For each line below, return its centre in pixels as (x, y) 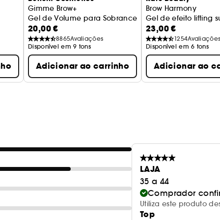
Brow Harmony (171, 8)
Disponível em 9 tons (59, 46)
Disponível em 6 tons (177, 46)
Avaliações (87, 39)
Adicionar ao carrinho (82, 66)
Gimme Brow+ (53, 8)
